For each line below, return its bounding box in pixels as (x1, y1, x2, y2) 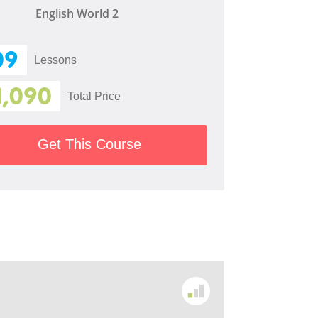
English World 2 (35, 5, 119, 21)
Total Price (67, 89, 121, 102)
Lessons (34, 53, 77, 66)
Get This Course (38, 136, 141, 152)
